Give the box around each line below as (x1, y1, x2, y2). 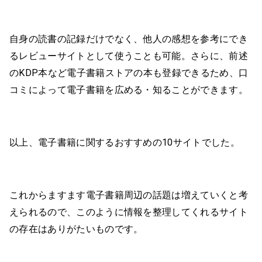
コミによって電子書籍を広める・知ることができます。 (9, 84, 248, 95)
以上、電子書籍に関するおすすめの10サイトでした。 (9, 136, 240, 148)
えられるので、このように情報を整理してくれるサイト (9, 206, 248, 218)
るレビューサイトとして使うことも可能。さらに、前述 (9, 50, 248, 61)
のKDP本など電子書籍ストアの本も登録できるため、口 (9, 67, 249, 78)
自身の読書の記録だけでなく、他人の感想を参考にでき (9, 33, 249, 44)
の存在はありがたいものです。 (9, 223, 143, 235)
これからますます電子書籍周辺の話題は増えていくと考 (9, 189, 249, 201)
